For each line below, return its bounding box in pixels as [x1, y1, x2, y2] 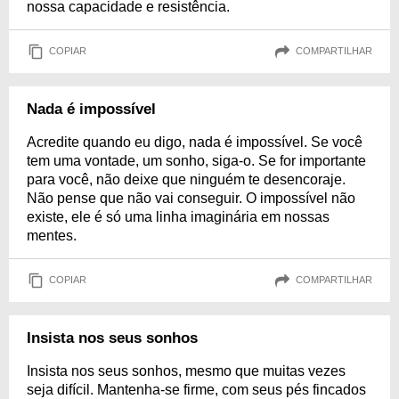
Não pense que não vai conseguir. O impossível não [27, 190, 355, 206]
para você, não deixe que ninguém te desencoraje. [27, 171, 346, 187]
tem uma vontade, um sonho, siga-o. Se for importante [27, 152, 366, 168]
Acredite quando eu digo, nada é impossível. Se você [27, 134, 362, 150]
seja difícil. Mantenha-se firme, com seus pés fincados [27, 381, 366, 397]
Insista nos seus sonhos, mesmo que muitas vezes [27, 362, 346, 379]
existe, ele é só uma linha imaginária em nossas [27, 208, 330, 224]
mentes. [27, 227, 77, 243]
